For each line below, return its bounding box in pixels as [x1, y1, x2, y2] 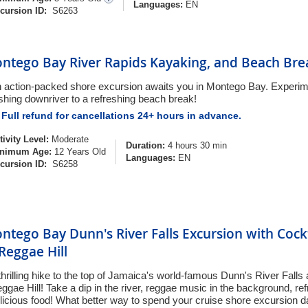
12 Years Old [52, 146, 106, 157]
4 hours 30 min [165, 140, 227, 151]
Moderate [52, 134, 89, 144]
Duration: [126, 140, 165, 151]
